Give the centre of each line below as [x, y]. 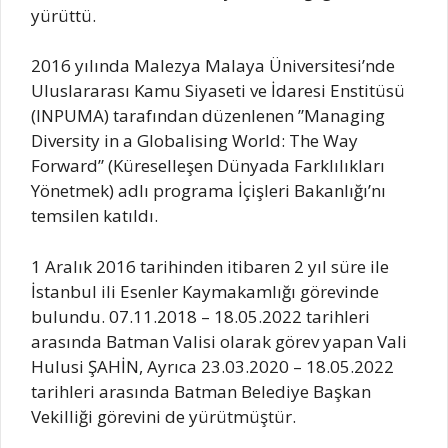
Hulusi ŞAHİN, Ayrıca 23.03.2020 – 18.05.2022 [212, 366]
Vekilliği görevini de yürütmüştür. [163, 416]
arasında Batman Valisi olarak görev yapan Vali [219, 341]
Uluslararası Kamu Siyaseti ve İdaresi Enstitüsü [218, 91]
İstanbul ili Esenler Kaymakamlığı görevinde [205, 291]
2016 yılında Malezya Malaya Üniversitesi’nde [213, 66]
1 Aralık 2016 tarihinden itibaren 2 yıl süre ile [210, 266]
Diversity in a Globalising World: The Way [194, 141]
